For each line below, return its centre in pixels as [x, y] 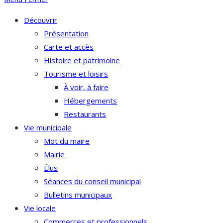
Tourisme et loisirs [76, 74]
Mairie [54, 154]
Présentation [66, 33]
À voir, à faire [86, 87]
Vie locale [40, 208]
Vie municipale [48, 127]
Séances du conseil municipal [92, 181]
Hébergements [90, 101]
